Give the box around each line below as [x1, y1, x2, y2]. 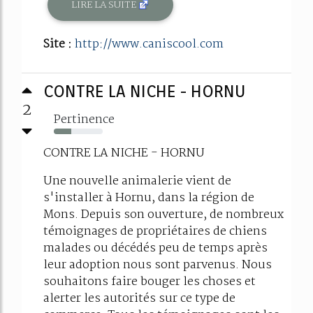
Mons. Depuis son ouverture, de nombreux [43, 205, 284, 224]
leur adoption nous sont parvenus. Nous [43, 256, 272, 275]
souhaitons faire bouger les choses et [43, 272, 256, 291]
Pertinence [54, 110, 115, 129]
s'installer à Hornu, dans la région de [43, 189, 254, 208]
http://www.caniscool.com [75, 35, 224, 54]
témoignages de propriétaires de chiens [43, 222, 267, 241]
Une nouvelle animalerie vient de [43, 172, 231, 191]
